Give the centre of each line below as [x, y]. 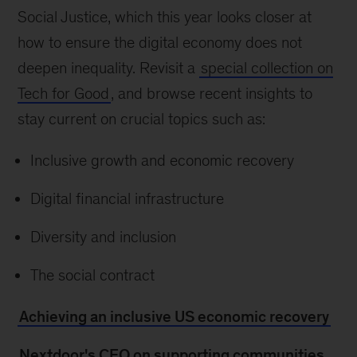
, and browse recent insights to [212, 93]
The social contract [93, 275]
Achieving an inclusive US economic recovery [175, 316]
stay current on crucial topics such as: [142, 119]
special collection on [267, 68]
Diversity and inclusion [104, 237]
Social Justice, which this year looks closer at [165, 17]
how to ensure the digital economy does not [160, 42]
